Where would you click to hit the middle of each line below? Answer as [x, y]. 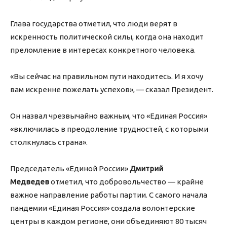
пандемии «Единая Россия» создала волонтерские [103, 208]
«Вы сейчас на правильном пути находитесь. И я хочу [107, 77]
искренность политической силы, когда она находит [107, 37]
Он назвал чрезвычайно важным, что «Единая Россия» [109, 116]
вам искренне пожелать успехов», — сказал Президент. [112, 90]
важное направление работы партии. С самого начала [109, 195]
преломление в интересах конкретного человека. [103, 50]
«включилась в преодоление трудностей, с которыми [109, 129]
